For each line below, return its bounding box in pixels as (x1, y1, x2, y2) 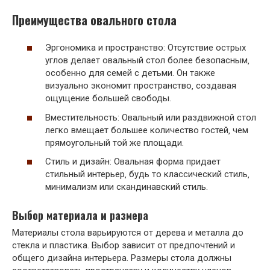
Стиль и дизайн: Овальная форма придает (45, 156, 221, 168)
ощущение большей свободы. (45, 93, 171, 104)
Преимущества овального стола (12, 11, 177, 29)
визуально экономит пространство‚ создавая (45, 80, 236, 92)
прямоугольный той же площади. (45, 137, 184, 148)
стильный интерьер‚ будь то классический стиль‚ (45, 169, 250, 180)
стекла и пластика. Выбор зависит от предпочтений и (12, 240, 235, 251)
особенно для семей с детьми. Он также (45, 67, 215, 79)
